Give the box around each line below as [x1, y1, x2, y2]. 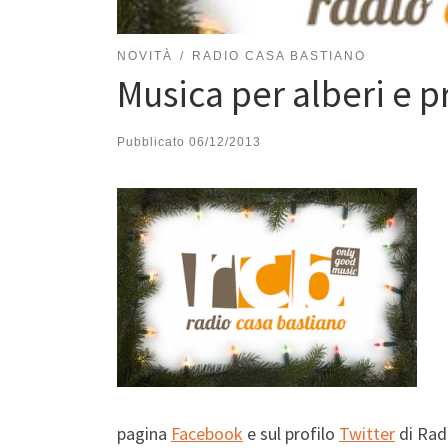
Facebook [171, 422, 243, 446]
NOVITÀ [117, 48, 173, 63]
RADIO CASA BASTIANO [191, 48, 366, 63]
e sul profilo [243, 422, 339, 446]
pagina [117, 422, 171, 446]
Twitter [339, 422, 395, 446]
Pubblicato [117, 134, 189, 149]
